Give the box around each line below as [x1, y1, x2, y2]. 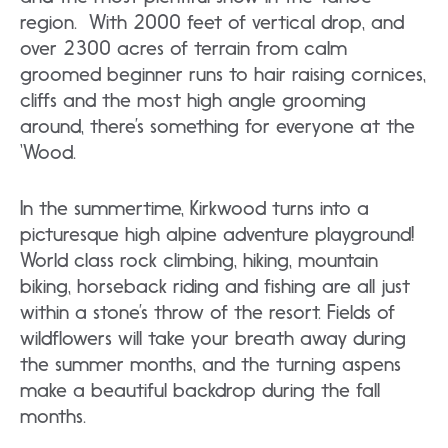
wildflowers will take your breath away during [20, 325, 406, 350]
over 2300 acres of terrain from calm [20, 35, 347, 60]
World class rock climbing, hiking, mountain [20, 247, 378, 272]
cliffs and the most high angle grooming [20, 87, 366, 112]
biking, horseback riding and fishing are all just [20, 273, 410, 298]
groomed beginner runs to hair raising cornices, [20, 61, 426, 86]
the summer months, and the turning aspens [20, 351, 401, 376]
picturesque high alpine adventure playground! [20, 221, 414, 246]
